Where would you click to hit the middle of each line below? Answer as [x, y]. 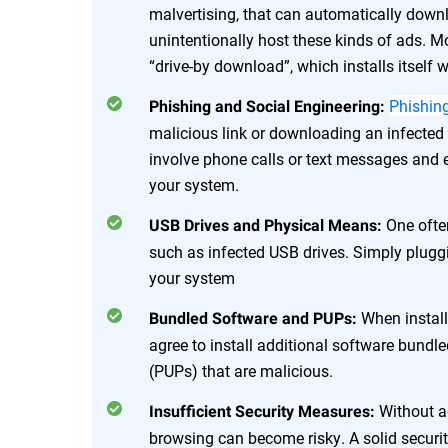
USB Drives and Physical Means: [267, 226]
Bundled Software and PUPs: [255, 319]
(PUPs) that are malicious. [241, 371]
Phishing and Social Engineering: [269, 107]
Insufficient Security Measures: [264, 412]
